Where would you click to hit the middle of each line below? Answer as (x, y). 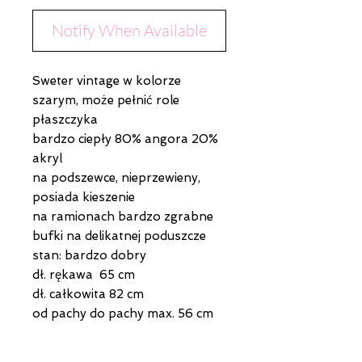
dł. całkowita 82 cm (88, 295)
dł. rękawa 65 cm (85, 275)
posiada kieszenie (84, 198)
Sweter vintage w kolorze (107, 81)
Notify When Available (129, 31)
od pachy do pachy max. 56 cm (123, 314)
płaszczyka (65, 120)
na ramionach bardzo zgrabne (123, 217)
